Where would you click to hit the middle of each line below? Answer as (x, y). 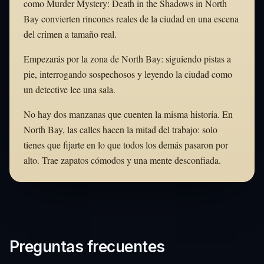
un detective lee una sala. (70, 89)
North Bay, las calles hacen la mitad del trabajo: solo (121, 129)
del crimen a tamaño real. (70, 34)
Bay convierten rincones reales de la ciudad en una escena (131, 18)
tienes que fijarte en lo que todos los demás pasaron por (126, 144)
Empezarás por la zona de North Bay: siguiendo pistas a (127, 58)
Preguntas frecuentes (87, 246)
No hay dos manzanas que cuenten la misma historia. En (128, 114)
